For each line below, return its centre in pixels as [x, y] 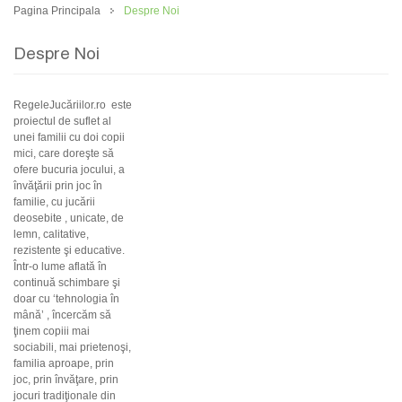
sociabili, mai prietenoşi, [72, 347]
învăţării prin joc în [58, 186]
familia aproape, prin [64, 363]
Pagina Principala [57, 11]
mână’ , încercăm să [62, 315]
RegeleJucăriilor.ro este [73, 105]
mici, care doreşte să [64, 153]
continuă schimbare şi [67, 283]
